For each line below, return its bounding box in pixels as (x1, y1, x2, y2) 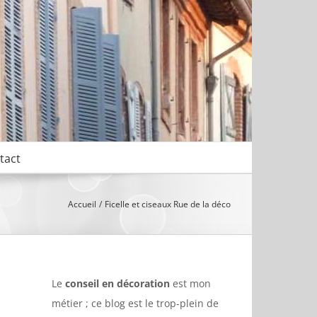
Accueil (67, 197, 96, 210)
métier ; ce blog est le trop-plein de (52, 296, 219, 310)
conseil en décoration (65, 277, 170, 290)
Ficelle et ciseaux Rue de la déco (105, 197, 231, 210)
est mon (170, 277, 211, 290)
